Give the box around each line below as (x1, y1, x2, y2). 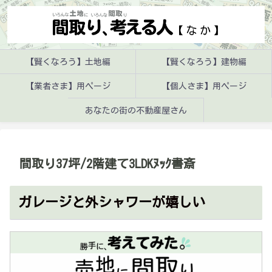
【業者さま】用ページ (25, 81, 110, 90)
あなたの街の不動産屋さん (84, 106, 187, 115)
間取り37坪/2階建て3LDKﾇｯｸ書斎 (19, 157, 195, 170)
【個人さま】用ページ (161, 81, 246, 90)
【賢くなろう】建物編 (161, 57, 246, 66)
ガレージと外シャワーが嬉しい (18, 195, 205, 209)
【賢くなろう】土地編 (25, 57, 110, 66)
